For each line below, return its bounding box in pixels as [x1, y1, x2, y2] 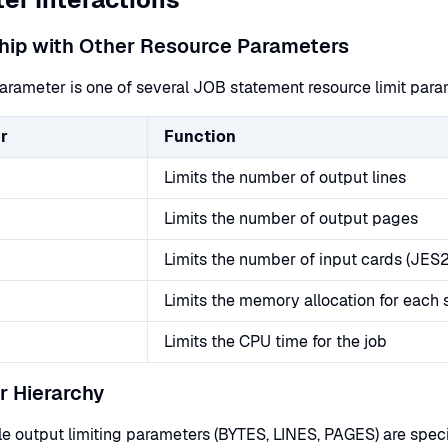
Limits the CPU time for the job [164, 331, 387, 352]
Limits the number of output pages [164, 208, 418, 229]
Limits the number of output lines [164, 167, 406, 188]
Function [164, 126, 236, 147]
